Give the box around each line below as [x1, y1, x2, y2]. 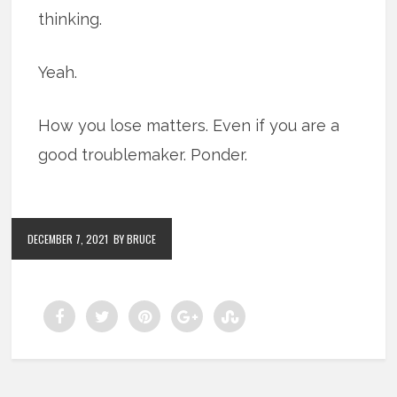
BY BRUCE [113, 231, 157, 247]
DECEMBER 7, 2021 [27, 231, 109, 247]
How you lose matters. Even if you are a [38, 116, 340, 136]
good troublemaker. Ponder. [38, 145, 248, 165]
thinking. [38, 10, 103, 29]
